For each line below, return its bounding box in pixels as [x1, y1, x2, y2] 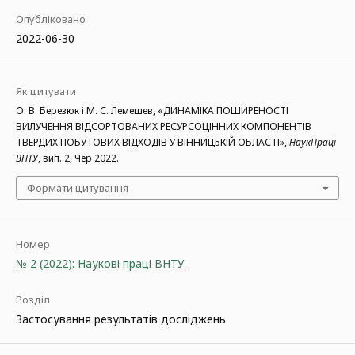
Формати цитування [27, 181, 128, 195]
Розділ [16, 292, 50, 307]
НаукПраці [289, 136, 336, 149]
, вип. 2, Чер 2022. [38, 151, 119, 165]
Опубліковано [16, 12, 86, 26]
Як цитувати [16, 84, 76, 98]
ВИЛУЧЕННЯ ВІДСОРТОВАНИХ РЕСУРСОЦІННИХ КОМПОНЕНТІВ [16, 120, 311, 133]
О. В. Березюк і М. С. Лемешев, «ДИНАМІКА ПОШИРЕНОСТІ [16, 104, 288, 117]
